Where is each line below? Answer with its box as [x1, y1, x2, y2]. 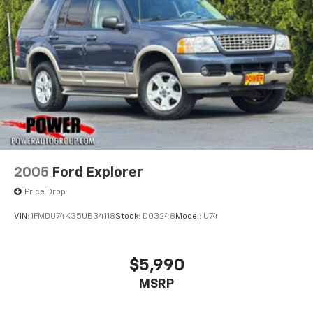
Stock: [115, 212, 143, 221]
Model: [175, 212, 203, 221]
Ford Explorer [52, 165, 143, 180]
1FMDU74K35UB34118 [31, 212, 115, 221]
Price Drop [24, 187, 66, 196]
